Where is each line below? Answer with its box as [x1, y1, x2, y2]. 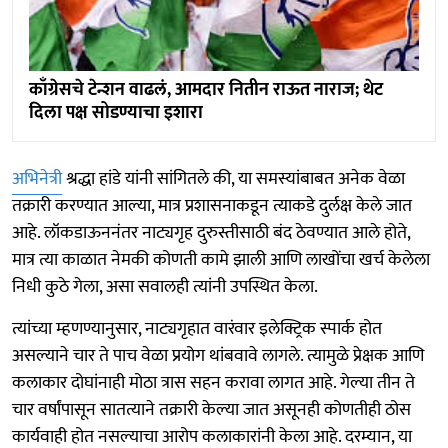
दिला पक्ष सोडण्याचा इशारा [29, 97, 203, 128]
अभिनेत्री [12, 163, 62, 194]
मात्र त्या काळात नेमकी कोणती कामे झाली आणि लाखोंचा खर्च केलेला [12, 244, 430, 275]
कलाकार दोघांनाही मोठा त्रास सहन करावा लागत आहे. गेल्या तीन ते [12, 367, 415, 398]
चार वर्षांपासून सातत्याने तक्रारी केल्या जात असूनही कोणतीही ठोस [12, 394, 411, 425]
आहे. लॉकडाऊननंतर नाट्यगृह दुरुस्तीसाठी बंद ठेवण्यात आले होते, [12, 217, 410, 248]
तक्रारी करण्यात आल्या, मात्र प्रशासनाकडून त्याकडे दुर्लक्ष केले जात [12, 190, 412, 221]
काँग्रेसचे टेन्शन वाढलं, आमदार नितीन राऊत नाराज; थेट [29, 74, 383, 105]
